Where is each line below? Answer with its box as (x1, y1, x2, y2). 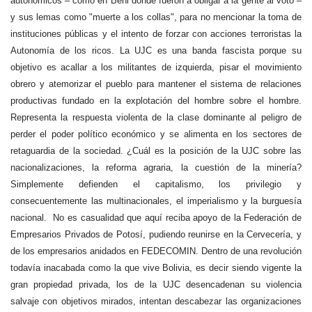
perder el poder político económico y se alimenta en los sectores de (10, 129, 302, 139)
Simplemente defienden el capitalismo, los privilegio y (10, 179, 302, 189)
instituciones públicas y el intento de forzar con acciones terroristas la (10, 29, 302, 39)
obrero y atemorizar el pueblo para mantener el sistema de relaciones (10, 79, 302, 89)
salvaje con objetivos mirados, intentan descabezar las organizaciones (10, 296, 302, 306)
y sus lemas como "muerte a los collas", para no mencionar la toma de (10, 12, 302, 22)
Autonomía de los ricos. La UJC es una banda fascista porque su (10, 45, 302, 56)
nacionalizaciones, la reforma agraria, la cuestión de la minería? (10, 162, 302, 173)
